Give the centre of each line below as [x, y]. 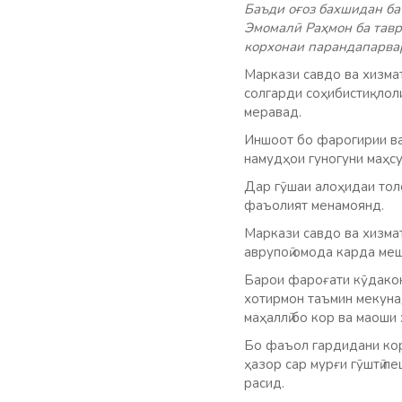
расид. [264, 383]
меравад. [273, 112]
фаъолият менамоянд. [314, 205]
